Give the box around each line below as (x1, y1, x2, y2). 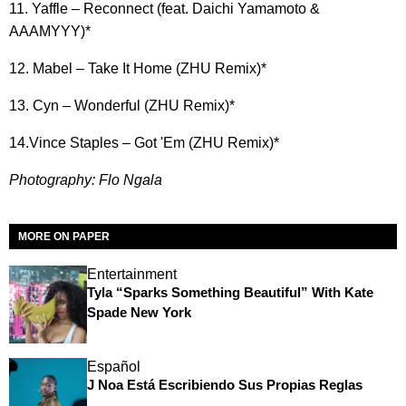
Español (86, 358, 140, 374)
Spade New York (86, 304, 191, 321)
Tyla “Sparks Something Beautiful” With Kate (86, 285, 373, 301)
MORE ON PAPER (18, 230, 110, 244)
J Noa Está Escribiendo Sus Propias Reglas (86, 376, 362, 392)
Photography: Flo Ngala (9, 172, 162, 188)
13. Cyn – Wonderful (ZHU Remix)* (9, 98, 235, 114)
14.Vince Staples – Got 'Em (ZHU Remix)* (9, 135, 279, 151)
